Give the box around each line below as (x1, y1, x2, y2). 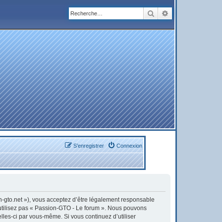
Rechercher (155, 8, 189, 17)
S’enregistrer (73, 143, 105, 149)
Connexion (116, 143, 143, 149)
